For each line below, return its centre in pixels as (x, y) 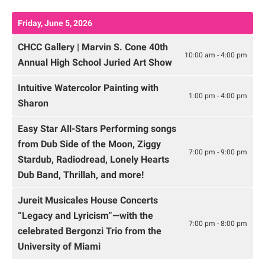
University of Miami (59, 247)
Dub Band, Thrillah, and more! (81, 175)
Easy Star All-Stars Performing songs (97, 129)
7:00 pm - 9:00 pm (218, 152)
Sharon (33, 104)
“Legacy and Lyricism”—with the (85, 216)
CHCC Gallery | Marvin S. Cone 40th (93, 47)
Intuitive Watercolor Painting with (88, 88)
